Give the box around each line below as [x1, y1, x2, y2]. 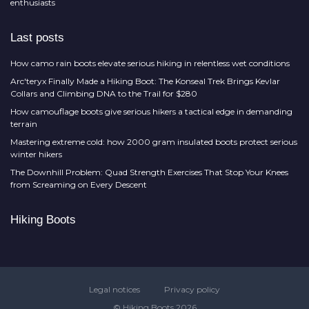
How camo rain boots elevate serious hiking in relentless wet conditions [10, 58, 290, 68]
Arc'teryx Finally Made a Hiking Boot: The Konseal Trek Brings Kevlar [10, 76, 280, 86]
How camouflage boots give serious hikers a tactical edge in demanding [10, 106, 292, 117]
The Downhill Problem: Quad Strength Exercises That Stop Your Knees [10, 167, 288, 177]
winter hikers [10, 149, 62, 159]
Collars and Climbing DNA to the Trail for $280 [10, 88, 197, 99]
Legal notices [89, 284, 140, 295]
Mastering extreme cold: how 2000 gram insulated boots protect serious [10, 137, 297, 147]
